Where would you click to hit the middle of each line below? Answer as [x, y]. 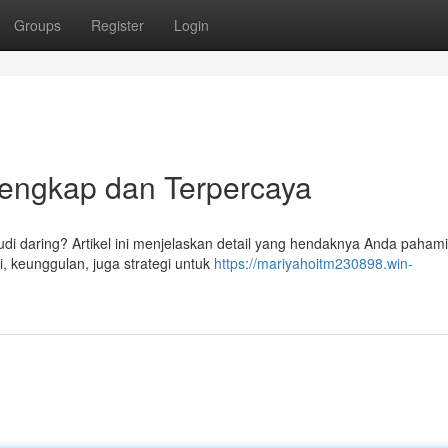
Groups [37, 25]
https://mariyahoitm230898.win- [313, 263]
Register [117, 25]
